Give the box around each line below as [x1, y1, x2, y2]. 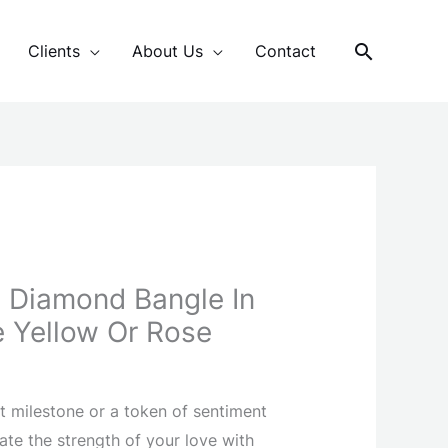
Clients [28, 40, 80, 61]
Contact [255, 40, 316, 61]
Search [351, 37, 430, 67]
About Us [132, 40, 203, 61]
